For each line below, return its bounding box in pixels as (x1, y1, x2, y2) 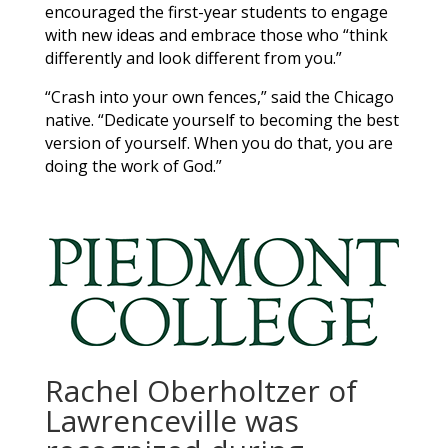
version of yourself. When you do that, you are (44, 131, 393, 154)
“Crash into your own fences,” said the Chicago (44, 85, 394, 108)
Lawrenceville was (44, 399, 299, 441)
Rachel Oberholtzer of (44, 369, 357, 411)
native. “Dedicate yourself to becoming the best (44, 108, 399, 131)
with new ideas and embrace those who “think (44, 23, 388, 46)
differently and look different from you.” (44, 46, 342, 69)
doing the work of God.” (44, 154, 222, 177)
